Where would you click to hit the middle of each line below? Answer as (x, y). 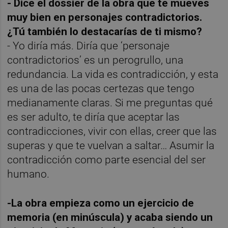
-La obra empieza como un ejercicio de (101, 203)
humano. (28, 174)
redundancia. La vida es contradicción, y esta (113, 75)
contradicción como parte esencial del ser (107, 160)
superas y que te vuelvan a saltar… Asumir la (111, 146)
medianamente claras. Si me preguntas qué (110, 103)
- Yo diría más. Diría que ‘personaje (89, 46)
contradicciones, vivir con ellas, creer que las (112, 132)
